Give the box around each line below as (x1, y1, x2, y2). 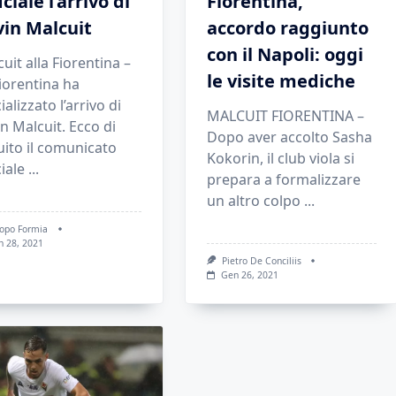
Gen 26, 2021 (221, 269, 279, 282)
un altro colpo (207, 191, 301, 210)
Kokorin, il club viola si (207, 148, 355, 168)
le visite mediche (207, 69, 356, 93)
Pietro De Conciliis (222, 255, 302, 267)
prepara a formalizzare (207, 170, 362, 189)
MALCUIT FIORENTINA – (207, 106, 365, 126)
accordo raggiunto (207, 16, 369, 40)
